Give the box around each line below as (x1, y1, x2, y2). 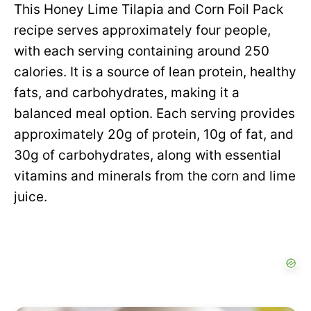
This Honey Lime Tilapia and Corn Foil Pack (14, 1, 283, 18)
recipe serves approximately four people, (14, 22, 271, 39)
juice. (14, 189, 47, 205)
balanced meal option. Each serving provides (14, 106, 295, 122)
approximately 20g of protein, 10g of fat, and (14, 126, 294, 143)
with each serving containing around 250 (14, 43, 269, 60)
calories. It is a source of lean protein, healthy (14, 64, 296, 81)
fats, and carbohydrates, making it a (14, 85, 239, 101)
